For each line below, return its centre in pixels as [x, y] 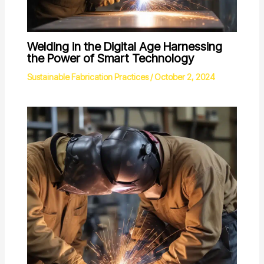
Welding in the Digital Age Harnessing [124, 47]
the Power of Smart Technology [110, 59]
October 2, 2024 [184, 77]
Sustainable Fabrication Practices [88, 77]
